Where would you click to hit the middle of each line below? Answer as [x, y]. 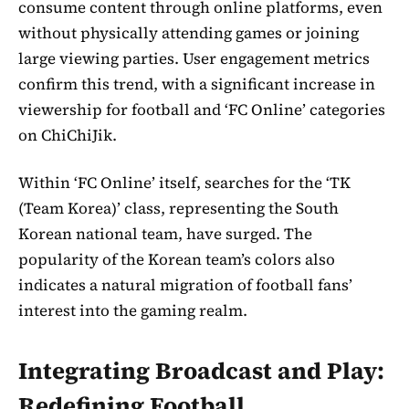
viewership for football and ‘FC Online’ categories [202, 109]
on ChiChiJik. [68, 135]
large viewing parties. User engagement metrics [194, 58]
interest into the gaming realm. [133, 310]
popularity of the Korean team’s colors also [177, 259]
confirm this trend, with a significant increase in [197, 84]
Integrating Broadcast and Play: [201, 372]
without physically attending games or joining [189, 32]
